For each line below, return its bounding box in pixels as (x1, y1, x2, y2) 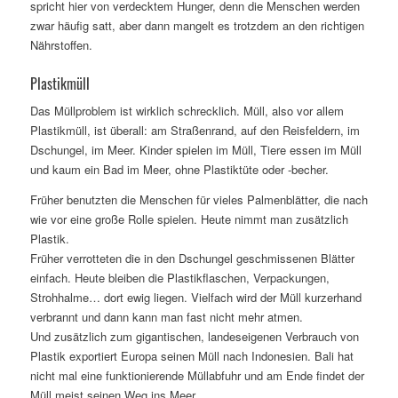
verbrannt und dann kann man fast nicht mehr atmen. (29, 307, 303, 325)
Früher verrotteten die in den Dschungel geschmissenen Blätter (29, 249, 354, 267)
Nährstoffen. (29, 36, 92, 54)
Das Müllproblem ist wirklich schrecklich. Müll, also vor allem (29, 102, 344, 120)
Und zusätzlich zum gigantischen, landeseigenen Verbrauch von (29, 327, 359, 345)
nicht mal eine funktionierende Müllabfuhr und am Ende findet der (29, 366, 364, 384)
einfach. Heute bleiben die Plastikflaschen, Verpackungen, (29, 268, 330, 286)
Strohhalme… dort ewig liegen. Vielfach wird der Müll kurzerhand (29, 288, 362, 306)
